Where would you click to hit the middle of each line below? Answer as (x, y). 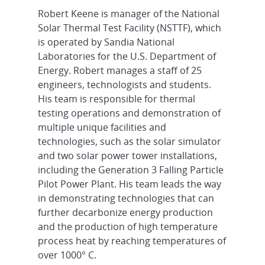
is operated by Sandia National (106, 42)
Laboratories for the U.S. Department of (127, 56)
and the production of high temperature (127, 227)
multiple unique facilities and (102, 127)
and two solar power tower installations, (127, 156)
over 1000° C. (69, 255)
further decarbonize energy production (125, 213)
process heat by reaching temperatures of (132, 241)
